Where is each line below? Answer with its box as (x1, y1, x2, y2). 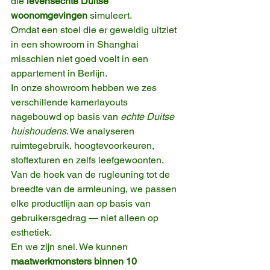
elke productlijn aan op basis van (11, 198, 153, 210)
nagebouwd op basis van (11, 111, 121, 123)
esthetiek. (11, 227, 52, 239)
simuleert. (87, 10, 132, 22)
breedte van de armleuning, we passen (11, 183, 179, 195)
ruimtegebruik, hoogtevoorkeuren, (11, 140, 157, 152)
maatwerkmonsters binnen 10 (11, 256, 139, 268)
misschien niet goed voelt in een (11, 53, 151, 65)
